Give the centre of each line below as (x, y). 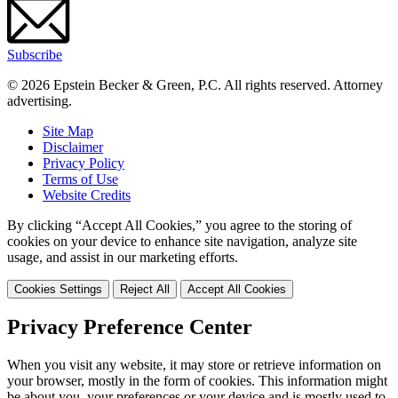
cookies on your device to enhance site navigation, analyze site (182, 241)
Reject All (145, 289)
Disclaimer (73, 147)
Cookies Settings (58, 289)
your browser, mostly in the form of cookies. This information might (197, 381)
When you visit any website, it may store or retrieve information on (194, 365)
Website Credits (87, 195)
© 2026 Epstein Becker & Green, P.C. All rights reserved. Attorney (195, 84)
